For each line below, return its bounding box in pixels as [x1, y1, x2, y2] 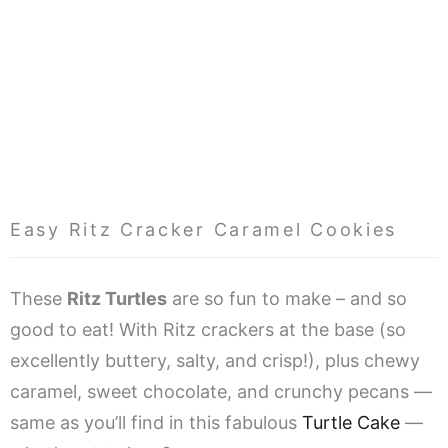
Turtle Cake [302, 412, 400, 434]
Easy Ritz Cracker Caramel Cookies [10, 219, 398, 241]
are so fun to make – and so [167, 288, 407, 310]
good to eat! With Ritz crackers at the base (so [10, 319, 406, 341]
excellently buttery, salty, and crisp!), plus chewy [10, 350, 420, 372]
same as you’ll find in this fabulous [10, 412, 302, 434]
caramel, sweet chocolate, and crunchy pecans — [10, 381, 432, 403]
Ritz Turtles [67, 288, 167, 310]
